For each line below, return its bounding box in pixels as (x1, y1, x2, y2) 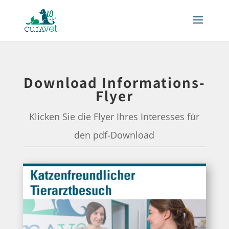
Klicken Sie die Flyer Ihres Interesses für (29, 110, 200, 123)
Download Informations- (23, 73, 205, 91)
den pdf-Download (74, 129, 155, 141)
